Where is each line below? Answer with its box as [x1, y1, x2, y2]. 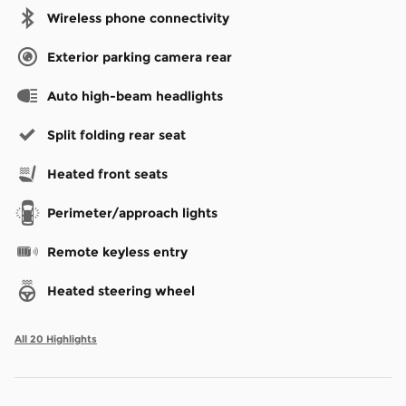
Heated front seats [47, 166, 168, 183]
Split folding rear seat [47, 127, 186, 144]
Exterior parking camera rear [47, 49, 232, 66]
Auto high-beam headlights [47, 88, 223, 105]
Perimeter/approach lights [47, 205, 217, 222]
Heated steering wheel [47, 283, 195, 300]
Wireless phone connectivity [47, 10, 229, 27]
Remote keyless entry [47, 244, 188, 261]
